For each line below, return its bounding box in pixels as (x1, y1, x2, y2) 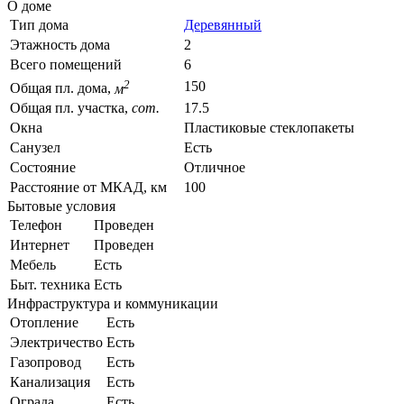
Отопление (10, 315, 78, 331)
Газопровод (10, 354, 81, 371)
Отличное (184, 160, 245, 176)
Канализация (10, 374, 90, 390)
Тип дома (10, 17, 69, 33)
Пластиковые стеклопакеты (184, 120, 354, 136)
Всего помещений (10, 57, 122, 73)
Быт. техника (10, 277, 90, 293)
